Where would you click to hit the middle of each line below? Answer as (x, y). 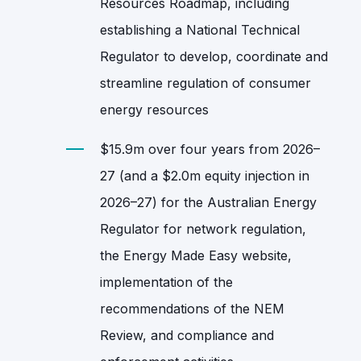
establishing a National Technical (200, 29)
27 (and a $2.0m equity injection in (205, 175)
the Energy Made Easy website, (196, 255)
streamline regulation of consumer (205, 83)
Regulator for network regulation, (203, 228)
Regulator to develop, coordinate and (214, 56)
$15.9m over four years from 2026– (210, 149)
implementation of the (166, 282)
